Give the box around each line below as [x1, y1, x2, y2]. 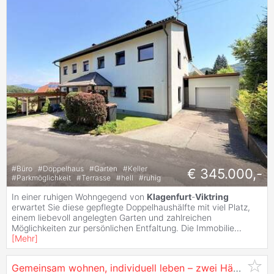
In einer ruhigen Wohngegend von [12, 191, 147, 202]
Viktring [195, 191, 229, 202]
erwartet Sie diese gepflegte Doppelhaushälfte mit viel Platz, [12, 202, 250, 213]
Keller [128, 163, 147, 173]
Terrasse [81, 172, 113, 182]
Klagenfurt [147, 191, 191, 202]
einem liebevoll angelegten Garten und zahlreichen [12, 212, 212, 223]
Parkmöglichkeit [17, 172, 73, 182]
